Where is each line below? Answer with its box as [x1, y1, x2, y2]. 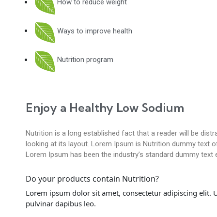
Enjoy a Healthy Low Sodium [25, 100, 184, 115]
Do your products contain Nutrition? [25, 173, 159, 184]
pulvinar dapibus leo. [25, 198, 96, 208]
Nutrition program [57, 55, 114, 64]
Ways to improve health [57, 26, 133, 35]
